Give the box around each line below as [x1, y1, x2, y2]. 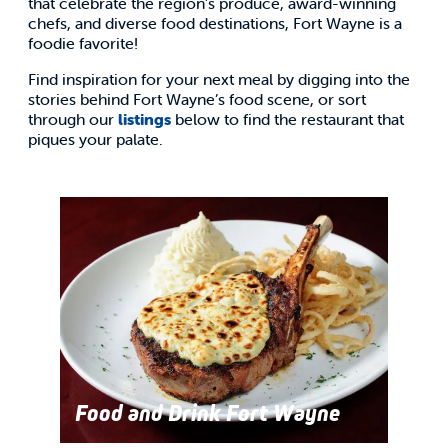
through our [28, 109, 118, 130]
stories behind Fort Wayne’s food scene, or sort [28, 89, 366, 110]
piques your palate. [28, 129, 163, 150]
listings [118, 109, 171, 130]
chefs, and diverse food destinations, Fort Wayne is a [28, 13, 402, 34]
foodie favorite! [28, 33, 138, 54]
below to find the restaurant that [171, 109, 404, 130]
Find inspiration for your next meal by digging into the [28, 69, 410, 90]
